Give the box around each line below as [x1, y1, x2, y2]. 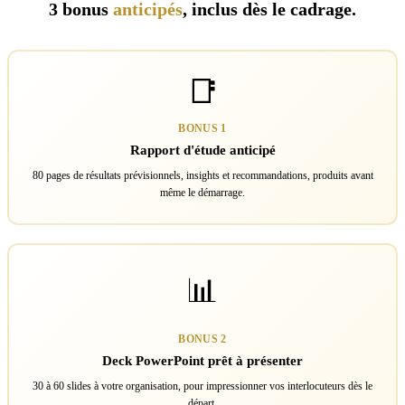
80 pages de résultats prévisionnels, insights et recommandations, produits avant [32, 169, 373, 182]
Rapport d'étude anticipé [129, 143, 276, 157]
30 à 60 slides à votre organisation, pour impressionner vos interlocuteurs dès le [33, 380, 372, 392]
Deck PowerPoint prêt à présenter [102, 353, 303, 368]
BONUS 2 [178, 333, 227, 345]
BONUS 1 [178, 122, 227, 135]
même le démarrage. [160, 186, 245, 199]
